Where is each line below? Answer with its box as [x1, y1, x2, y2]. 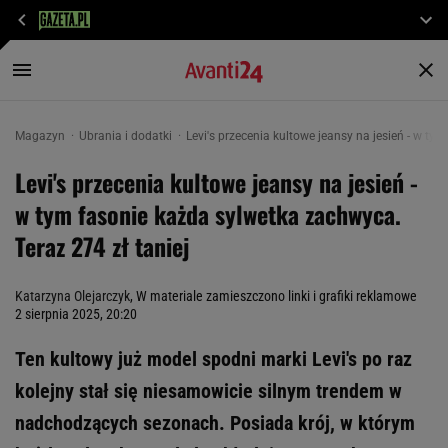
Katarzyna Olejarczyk [15, 288, 130, 304]
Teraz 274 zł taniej [15, 228, 189, 264]
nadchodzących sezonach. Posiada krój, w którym [15, 411, 415, 435]
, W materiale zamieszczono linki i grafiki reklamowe [130, 288, 417, 304]
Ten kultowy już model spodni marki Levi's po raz [15, 347, 412, 371]
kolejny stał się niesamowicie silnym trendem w [15, 379, 402, 403]
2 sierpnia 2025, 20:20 [15, 306, 137, 322]
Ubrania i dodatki [79, 129, 175, 143]
